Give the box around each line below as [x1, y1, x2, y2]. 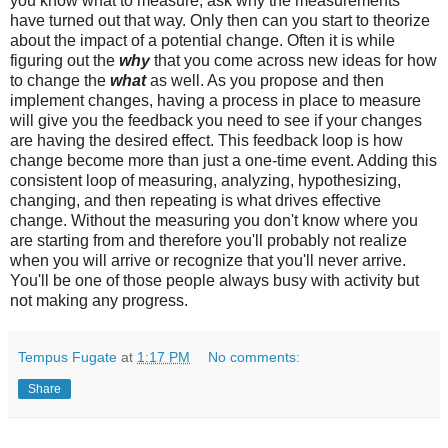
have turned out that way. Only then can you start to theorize [10, 11, 430, 29]
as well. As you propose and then [150, 71, 384, 89]
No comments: [208, 348, 301, 365]
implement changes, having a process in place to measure [10, 91, 421, 109]
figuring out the [10, 51, 119, 69]
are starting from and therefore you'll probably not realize [10, 231, 407, 249]
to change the [10, 71, 110, 89]
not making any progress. [10, 291, 188, 309]
